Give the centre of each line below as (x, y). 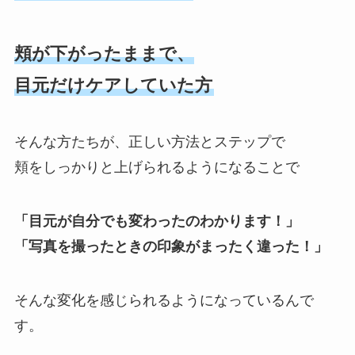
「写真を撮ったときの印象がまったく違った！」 (171, 247)
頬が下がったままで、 (104, 53)
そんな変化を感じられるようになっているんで (164, 301)
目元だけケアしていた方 (113, 85)
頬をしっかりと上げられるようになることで (157, 168)
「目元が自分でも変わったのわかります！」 (157, 221)
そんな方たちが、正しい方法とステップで (149, 142)
